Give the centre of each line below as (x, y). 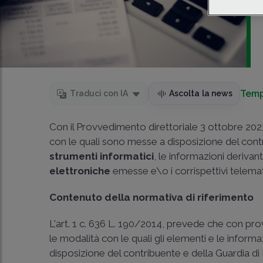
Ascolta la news (201, 93)
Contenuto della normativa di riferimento (152, 197)
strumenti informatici (102, 156)
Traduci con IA (99, 93)
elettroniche (81, 171)
